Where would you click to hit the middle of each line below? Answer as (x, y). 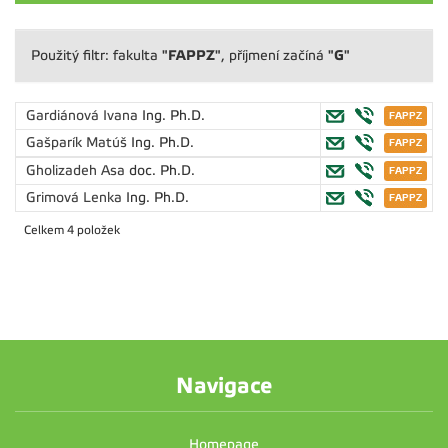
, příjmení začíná (274, 55)
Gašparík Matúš (78, 142)
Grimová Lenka (76, 197)
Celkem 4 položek (72, 230)
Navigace (224, 385)
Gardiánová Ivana (84, 115)
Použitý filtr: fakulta (96, 55)
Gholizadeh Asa (77, 170)
